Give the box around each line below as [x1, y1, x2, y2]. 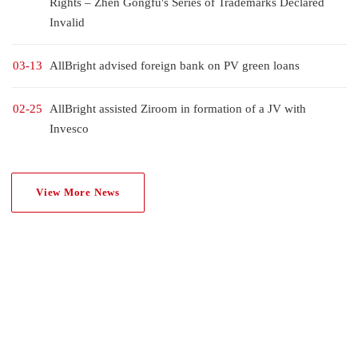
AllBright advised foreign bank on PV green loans [50, 59, 300, 72]
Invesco [50, 122, 89, 135]
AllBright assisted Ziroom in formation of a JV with [50, 102, 306, 115]
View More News [36, 186, 120, 198]
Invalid [50, 16, 85, 29]
